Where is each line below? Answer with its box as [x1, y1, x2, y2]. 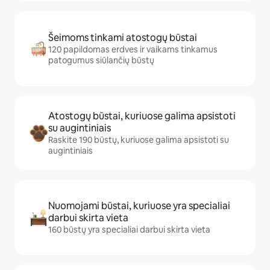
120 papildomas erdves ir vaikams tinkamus [48, 44, 218, 55]
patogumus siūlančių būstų [48, 55, 154, 66]
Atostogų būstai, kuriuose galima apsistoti [48, 110, 236, 123]
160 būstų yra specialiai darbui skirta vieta [48, 224, 210, 236]
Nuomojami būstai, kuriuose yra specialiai [48, 199, 230, 213]
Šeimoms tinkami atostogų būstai [48, 31, 197, 45]
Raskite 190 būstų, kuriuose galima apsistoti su [48, 134, 229, 146]
